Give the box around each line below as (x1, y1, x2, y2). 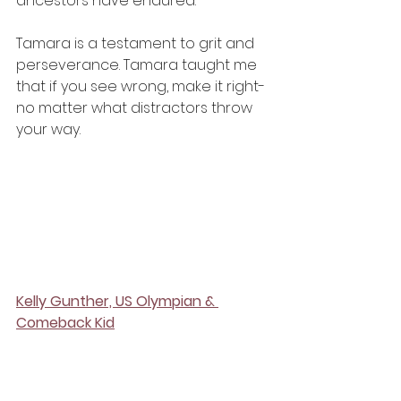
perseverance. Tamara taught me (16, 55, 260, 76)
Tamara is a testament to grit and (16, 33, 258, 55)
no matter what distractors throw (16, 98, 256, 119)
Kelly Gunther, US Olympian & (16, 291, 218, 312)
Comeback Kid (16, 312, 115, 334)
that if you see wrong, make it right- (16, 76, 269, 98)
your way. (16, 119, 84, 141)
